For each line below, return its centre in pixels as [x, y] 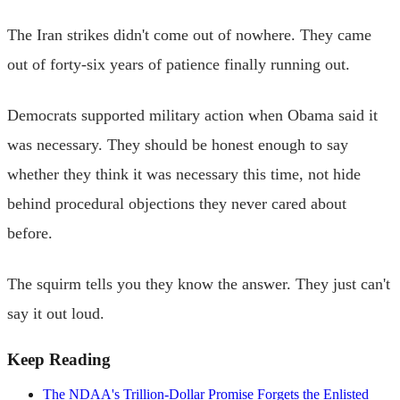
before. [30, 233]
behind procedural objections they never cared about [177, 203]
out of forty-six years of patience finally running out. [179, 64]
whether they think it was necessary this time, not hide [184, 174]
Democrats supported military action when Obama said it [192, 115]
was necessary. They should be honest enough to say [178, 144]
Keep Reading [59, 359]
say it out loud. [56, 313]
